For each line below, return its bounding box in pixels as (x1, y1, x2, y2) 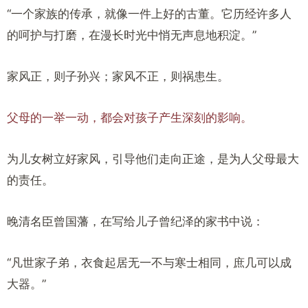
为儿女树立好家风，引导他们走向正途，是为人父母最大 (7, 152, 299, 166)
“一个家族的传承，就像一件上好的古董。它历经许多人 (7, 7, 291, 21)
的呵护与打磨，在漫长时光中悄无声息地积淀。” (7, 28, 256, 42)
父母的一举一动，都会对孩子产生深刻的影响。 (7, 111, 252, 124)
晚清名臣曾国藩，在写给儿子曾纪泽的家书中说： (7, 214, 264, 228)
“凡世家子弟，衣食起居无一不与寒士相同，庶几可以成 (7, 256, 291, 269)
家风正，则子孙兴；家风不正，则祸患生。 (7, 69, 229, 83)
